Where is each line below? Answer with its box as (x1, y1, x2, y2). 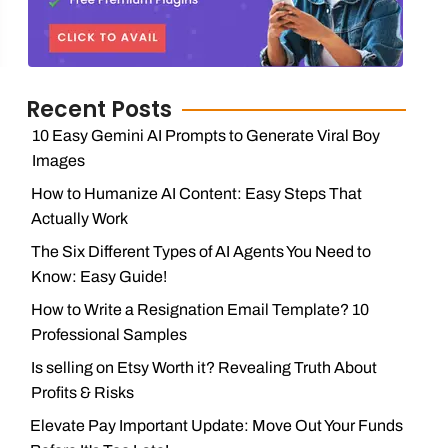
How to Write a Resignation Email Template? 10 (30, 301, 369, 318)
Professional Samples (30, 326, 187, 343)
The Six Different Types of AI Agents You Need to (30, 243, 371, 260)
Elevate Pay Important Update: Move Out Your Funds (30, 417, 404, 434)
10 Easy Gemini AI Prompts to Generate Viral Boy (31, 127, 380, 144)
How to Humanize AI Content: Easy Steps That (31, 185, 363, 202)
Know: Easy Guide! (30, 268, 167, 285)
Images (31, 152, 85, 169)
